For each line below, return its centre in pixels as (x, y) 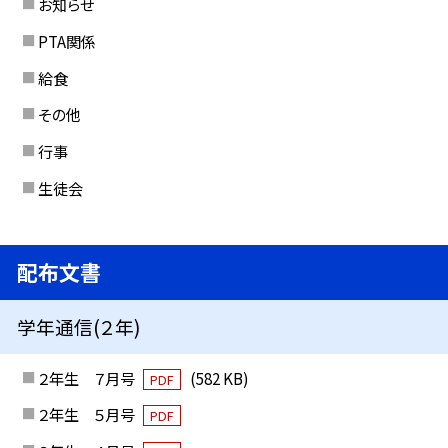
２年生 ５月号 (87, 414)
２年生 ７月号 (87, 377)
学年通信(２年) (79, 327)
